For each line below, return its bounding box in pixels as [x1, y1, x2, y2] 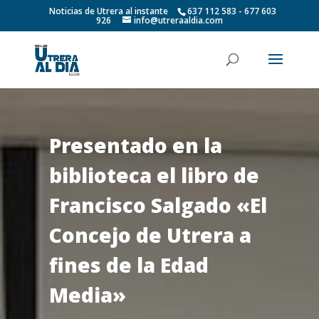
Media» [48, 281, 126, 308]
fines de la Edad [48, 251, 209, 278]
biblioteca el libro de [48, 161, 259, 189]
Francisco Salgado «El [48, 191, 267, 219]
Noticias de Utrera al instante [49, 5, 169, 17]
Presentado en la [48, 131, 222, 159]
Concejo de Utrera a [48, 221, 251, 249]
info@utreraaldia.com [133, 14, 223, 26]
